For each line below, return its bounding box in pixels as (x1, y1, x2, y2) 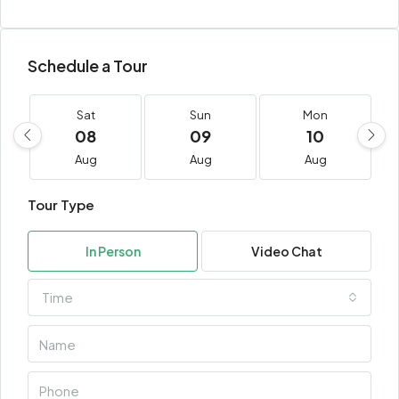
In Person (85, 243, 141, 259)
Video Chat (250, 243, 322, 259)
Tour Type (28, 196, 94, 213)
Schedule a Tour (28, 55, 148, 76)
